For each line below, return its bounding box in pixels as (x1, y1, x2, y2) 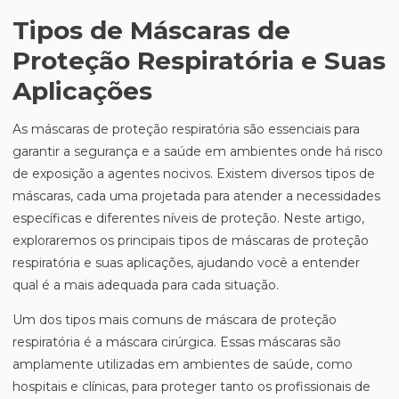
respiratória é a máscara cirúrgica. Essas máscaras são (12, 334, 341, 350)
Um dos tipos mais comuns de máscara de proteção (12, 312, 337, 328)
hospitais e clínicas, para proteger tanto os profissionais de (12, 379, 370, 395)
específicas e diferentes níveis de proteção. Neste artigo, (12, 210, 364, 226)
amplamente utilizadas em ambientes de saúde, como (12, 356, 353, 372)
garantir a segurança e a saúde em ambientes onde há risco (12, 143, 383, 159)
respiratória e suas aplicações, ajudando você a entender (12, 255, 360, 271)
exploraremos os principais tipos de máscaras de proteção (12, 232, 369, 248)
